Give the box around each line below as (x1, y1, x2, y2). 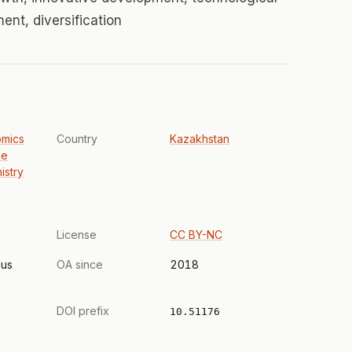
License (57, 228, 97, 241)
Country (57, 132, 97, 145)
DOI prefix (57, 304, 109, 317)
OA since (57, 258, 103, 271)
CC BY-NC (170, 228, 222, 241)
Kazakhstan (170, 132, 229, 145)
